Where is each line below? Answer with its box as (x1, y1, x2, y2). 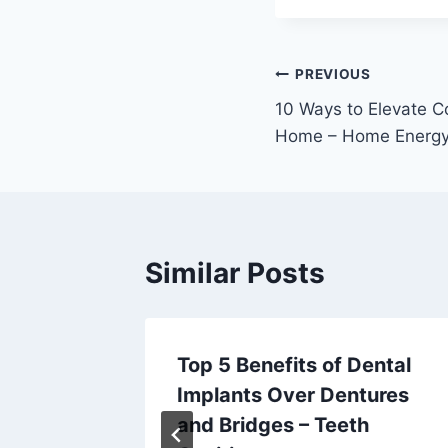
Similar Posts (145, 255, 325, 290)
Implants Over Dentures (177, 382, 409, 407)
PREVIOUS (295, 66, 371, 83)
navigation (274, 105, 417, 140)
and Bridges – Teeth (177, 412, 369, 437)
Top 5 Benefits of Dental (177, 352, 411, 377)
